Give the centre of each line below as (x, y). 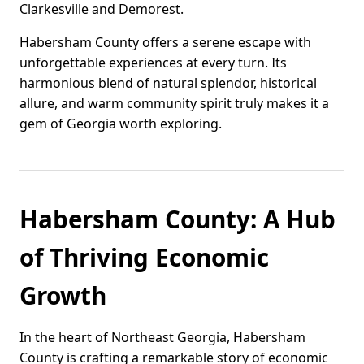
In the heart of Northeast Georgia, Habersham (162, 338)
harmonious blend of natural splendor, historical (168, 83)
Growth (63, 296)
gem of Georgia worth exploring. (121, 124)
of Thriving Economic (144, 258)
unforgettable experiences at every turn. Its (153, 63)
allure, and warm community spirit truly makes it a (174, 104)
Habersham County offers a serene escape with (165, 43)
